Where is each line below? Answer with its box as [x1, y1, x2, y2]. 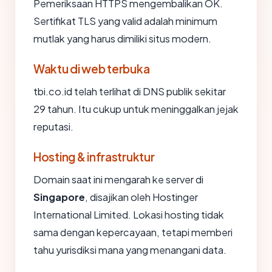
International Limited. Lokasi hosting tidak [33, 208, 224, 221]
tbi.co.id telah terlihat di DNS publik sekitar [33, 85, 226, 98]
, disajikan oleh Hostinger [85, 191, 198, 203]
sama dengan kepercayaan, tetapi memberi [33, 226, 233, 239]
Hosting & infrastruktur [33, 149, 155, 164]
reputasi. [33, 120, 73, 133]
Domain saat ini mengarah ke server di [33, 173, 203, 186]
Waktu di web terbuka [33, 61, 150, 76]
